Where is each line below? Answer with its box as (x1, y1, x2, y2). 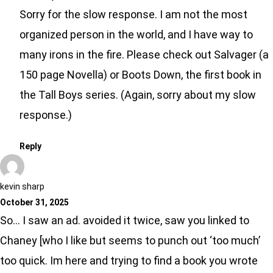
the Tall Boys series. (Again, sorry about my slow (19, 88, 256, 102)
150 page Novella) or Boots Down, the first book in (19, 68, 261, 82)
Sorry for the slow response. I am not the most (19, 8, 247, 21)
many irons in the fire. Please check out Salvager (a (19, 48, 269, 62)
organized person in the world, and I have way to (19, 28, 253, 41)
